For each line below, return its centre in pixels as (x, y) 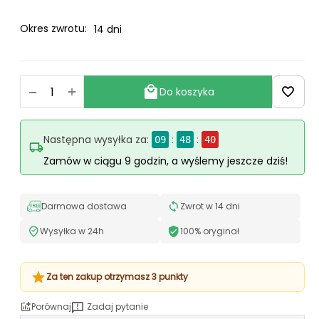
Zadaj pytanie (117, 307)
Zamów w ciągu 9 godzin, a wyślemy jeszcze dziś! (166, 161)
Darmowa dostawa (84, 206)
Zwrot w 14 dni (210, 206)
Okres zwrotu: (53, 28)
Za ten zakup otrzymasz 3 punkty (117, 277)
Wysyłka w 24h (72, 231)
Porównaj (51, 307)
